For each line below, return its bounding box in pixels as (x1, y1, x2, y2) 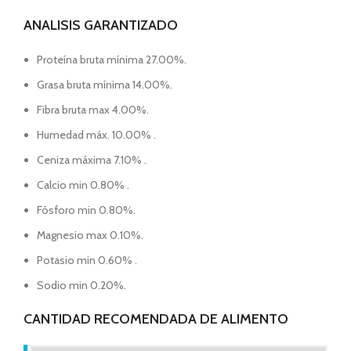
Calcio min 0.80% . (37, 178, 129, 192)
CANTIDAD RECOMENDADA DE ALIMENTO (24, 310, 288, 327)
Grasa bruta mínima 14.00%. (37, 78, 172, 92)
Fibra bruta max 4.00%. (37, 103, 149, 117)
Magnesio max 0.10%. (37, 228, 143, 242)
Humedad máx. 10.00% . (37, 128, 156, 142)
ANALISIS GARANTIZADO (24, 16, 178, 34)
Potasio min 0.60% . (37, 253, 137, 267)
